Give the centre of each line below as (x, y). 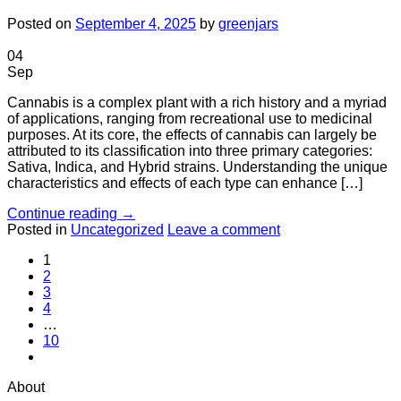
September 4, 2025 (136, 24)
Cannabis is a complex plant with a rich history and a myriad (197, 103)
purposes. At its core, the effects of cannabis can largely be (192, 135)
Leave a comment (224, 230)
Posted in (39, 230)
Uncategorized (117, 230)
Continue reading (64, 214)
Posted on (41, 24)
